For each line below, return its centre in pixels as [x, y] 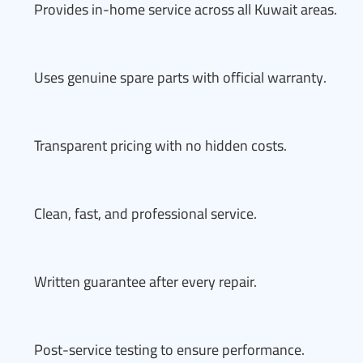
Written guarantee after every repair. [145, 282]
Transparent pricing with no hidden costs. [160, 145]
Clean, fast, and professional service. [145, 214]
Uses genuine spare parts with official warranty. [180, 77]
